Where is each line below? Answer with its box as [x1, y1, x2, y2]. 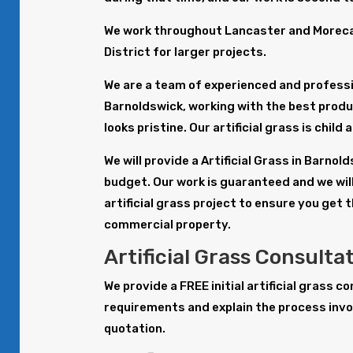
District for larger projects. [104, 45, 267, 60]
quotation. [104, 321, 166, 336]
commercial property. [104, 217, 232, 232]
